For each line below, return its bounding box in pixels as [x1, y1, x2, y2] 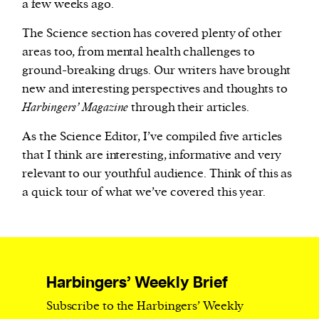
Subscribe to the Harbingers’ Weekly [46, 298, 244, 315]
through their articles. [128, 100, 249, 116]
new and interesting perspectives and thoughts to [22, 81, 288, 98]
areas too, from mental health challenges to [22, 44, 256, 61]
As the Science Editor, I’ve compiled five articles [22, 129, 283, 145]
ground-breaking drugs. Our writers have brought [22, 63, 291, 79]
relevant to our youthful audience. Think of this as [22, 166, 293, 182]
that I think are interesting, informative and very [22, 147, 282, 164]
